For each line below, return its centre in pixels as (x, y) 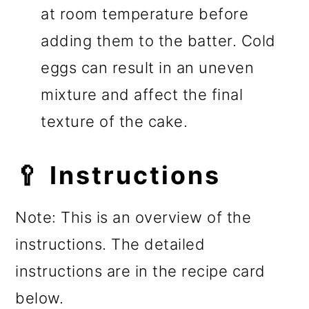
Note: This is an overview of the (133, 218)
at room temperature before (145, 14)
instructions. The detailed (110, 245)
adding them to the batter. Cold (158, 41)
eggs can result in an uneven (148, 68)
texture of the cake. (114, 122)
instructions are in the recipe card (140, 271)
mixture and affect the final (142, 95)
